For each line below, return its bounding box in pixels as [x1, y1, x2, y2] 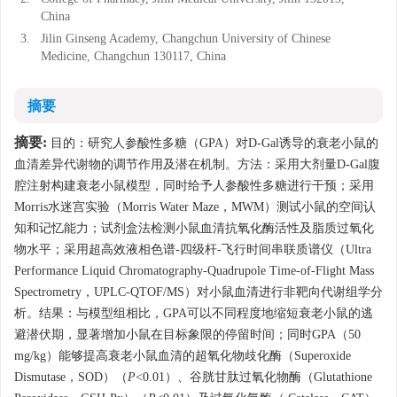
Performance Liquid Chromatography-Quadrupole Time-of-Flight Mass [14, 264, 374, 277]
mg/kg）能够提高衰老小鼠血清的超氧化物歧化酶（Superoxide [14, 349, 351, 362]
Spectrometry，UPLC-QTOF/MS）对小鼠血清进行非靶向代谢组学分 [14, 285, 383, 299]
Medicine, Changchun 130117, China [41, 50, 226, 63]
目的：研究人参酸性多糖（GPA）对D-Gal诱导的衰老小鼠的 [47, 136, 378, 150]
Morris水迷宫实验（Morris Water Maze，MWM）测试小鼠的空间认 [14, 200, 376, 214]
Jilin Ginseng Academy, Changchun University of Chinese [41, 32, 331, 45]
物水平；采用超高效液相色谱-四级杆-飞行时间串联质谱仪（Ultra [14, 243, 371, 256]
